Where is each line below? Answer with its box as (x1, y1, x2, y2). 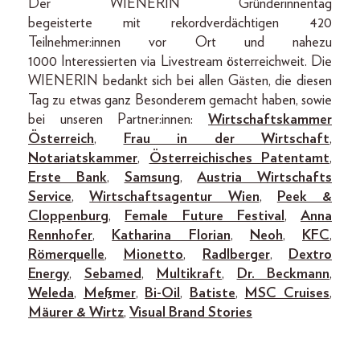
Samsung (124, 170, 180, 186)
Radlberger (202, 247, 270, 263)
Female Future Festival (125, 209, 284, 224)
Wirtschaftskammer (208, 112, 332, 128)
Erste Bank (28, 170, 107, 186)
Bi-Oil (145, 286, 181, 301)
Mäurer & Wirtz (28, 305, 124, 321)
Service (28, 190, 72, 205)
